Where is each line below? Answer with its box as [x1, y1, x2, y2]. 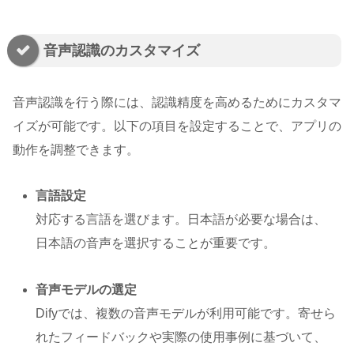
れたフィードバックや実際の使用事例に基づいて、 [36, 330, 327, 345]
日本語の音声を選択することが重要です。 [36, 236, 277, 250]
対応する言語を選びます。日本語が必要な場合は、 [36, 213, 327, 227]
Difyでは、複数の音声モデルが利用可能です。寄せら [36, 307, 337, 321]
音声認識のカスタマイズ [43, 43, 200, 59]
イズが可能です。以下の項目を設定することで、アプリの [13, 119, 341, 133]
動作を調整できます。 [13, 142, 139, 156]
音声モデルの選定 [36, 283, 137, 297]
